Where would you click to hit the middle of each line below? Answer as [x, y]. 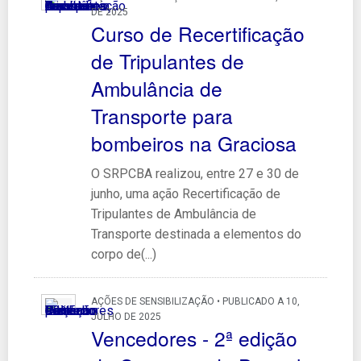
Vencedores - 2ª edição [194, 338]
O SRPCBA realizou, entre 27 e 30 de [195, 173]
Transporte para [162, 115]
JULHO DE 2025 [126, 316]
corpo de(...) [123, 254]
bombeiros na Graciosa [193, 143]
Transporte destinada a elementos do [196, 234]
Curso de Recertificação [197, 33]
